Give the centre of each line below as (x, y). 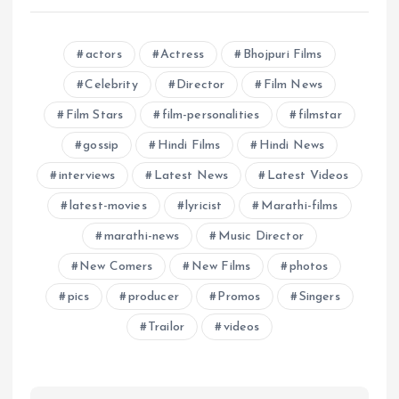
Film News (293, 85)
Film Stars (94, 116)
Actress (183, 55)
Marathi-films (299, 207)
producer (153, 297)
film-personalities (211, 116)
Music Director (261, 237)
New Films (221, 267)
